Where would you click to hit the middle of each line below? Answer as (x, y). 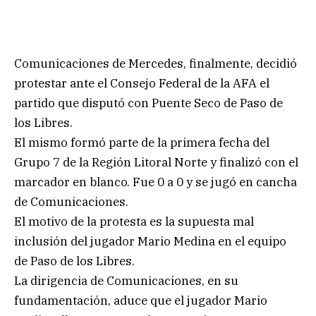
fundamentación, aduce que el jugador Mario (141, 300)
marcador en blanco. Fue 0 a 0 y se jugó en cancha (156, 182)
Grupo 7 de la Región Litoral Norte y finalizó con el (156, 162)
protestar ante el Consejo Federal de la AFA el (142, 83)
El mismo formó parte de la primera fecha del (142, 142)
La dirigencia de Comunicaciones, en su (126, 280)
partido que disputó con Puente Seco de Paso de (148, 103)
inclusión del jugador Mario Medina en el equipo (150, 241)
